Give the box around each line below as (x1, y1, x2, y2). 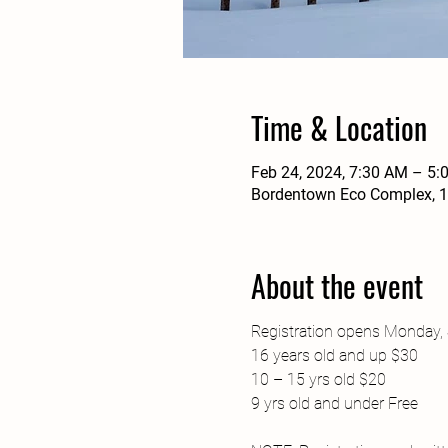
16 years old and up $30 (250, 346, 418, 365)
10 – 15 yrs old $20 (250, 370, 386, 389)
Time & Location (250, 105, 427, 150)
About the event (250, 263, 423, 308)
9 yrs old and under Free (250, 394, 418, 413)
